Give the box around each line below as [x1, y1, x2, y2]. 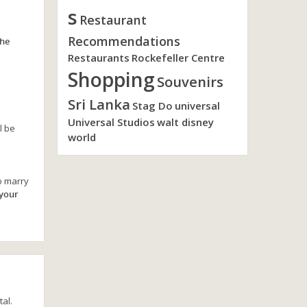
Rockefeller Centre [131, 51, 225, 64]
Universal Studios [67, 115, 155, 129]
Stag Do [132, 99, 173, 112]
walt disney [156, 115, 214, 129]
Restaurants [67, 51, 130, 64]
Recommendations [67, 33, 180, 49]
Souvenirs [156, 72, 223, 91]
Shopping [67, 66, 155, 93]
